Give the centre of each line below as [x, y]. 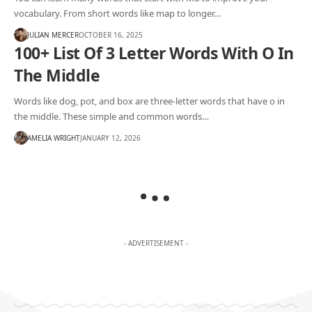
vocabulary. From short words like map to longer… [117, 13]
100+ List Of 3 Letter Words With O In [154, 53]
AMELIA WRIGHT [54, 138]
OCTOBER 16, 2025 [111, 34]
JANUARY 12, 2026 [110, 138]
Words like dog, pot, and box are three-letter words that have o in [149, 101]
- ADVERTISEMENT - [156, 243]
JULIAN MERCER [53, 34]
